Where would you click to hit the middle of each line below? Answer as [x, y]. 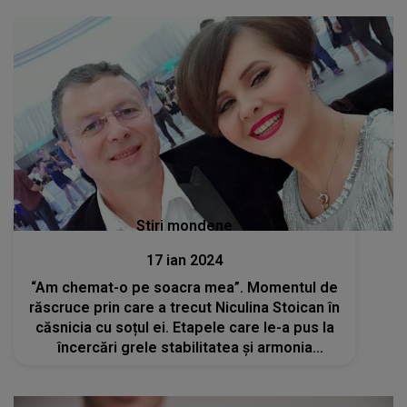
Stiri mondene [185, 225]
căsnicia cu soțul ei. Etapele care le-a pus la [184, 327]
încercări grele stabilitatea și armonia [184, 347]
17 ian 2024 [185, 260]
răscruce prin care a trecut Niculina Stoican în [185, 307]
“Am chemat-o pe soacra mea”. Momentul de [185, 287]
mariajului [185, 367]
